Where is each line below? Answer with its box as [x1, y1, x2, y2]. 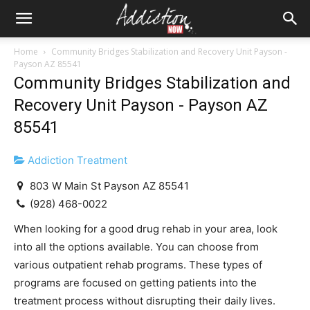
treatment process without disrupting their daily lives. [14, 294, 275, 307]
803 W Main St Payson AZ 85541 [27, 179, 190, 192]
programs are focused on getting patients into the [14, 276, 257, 289]
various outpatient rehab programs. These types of [14, 258, 262, 271]
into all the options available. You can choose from [14, 240, 259, 253]
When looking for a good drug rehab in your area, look [14, 222, 277, 235]
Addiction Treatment [25, 154, 127, 167]
